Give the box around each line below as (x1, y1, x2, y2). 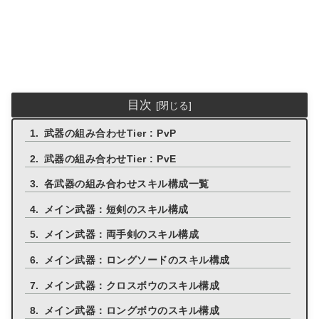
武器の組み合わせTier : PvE (43, 153, 177, 164)
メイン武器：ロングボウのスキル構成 (43, 305, 220, 317)
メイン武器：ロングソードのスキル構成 (43, 254, 230, 266)
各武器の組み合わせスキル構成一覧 (43, 179, 209, 190)
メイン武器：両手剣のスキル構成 (43, 229, 199, 241)
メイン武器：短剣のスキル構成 (43, 204, 189, 215)
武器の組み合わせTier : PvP (43, 127, 177, 139)
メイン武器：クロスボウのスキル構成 (43, 280, 220, 291)
